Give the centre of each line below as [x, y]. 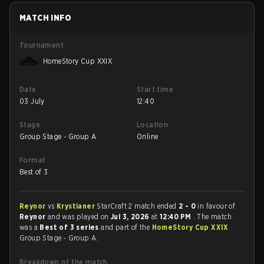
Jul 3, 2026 [131, 217]
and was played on [79, 217]
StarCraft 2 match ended [138, 206]
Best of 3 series [70, 227]
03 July [32, 101]
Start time [155, 89]
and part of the [126, 227]
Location [153, 125]
